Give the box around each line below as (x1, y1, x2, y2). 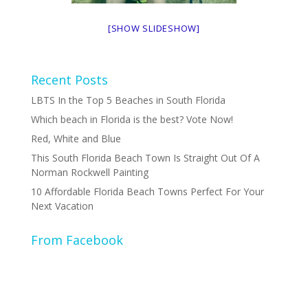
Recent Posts (30, 71, 108, 88)
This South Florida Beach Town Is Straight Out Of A (30, 151, 260, 164)
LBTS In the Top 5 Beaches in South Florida (30, 93, 225, 107)
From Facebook (30, 232, 123, 248)
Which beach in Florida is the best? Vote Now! (30, 113, 233, 126)
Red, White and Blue (30, 132, 121, 145)
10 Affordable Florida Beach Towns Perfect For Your (30, 185, 264, 198)
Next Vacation (30, 199, 93, 212)
